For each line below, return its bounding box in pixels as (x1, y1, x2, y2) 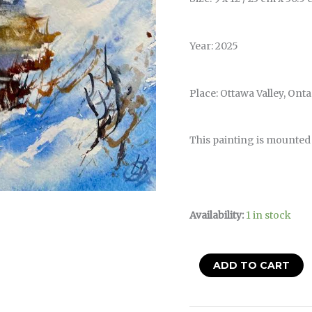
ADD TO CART (213, 259, 290, 272)
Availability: (189, 209, 244, 222)
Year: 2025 (189, 39, 238, 52)
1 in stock (246, 209, 291, 222)
